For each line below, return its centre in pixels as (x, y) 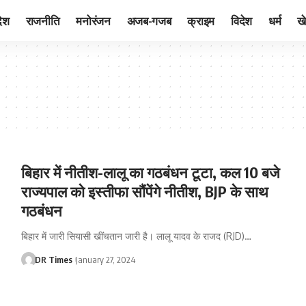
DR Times (54, 260)
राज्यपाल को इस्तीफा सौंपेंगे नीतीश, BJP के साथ (144, 191)
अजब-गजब (149, 20)
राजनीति (43, 20)
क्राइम (201, 20)
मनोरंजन (93, 20)
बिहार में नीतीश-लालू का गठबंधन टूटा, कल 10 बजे (150, 172)
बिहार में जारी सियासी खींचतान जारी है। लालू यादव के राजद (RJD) (133, 236)
